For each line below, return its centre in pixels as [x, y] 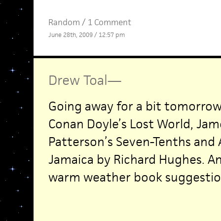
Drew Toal [78, 80]
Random [64, 22]
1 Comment [109, 22]
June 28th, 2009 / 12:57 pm [86, 35]
